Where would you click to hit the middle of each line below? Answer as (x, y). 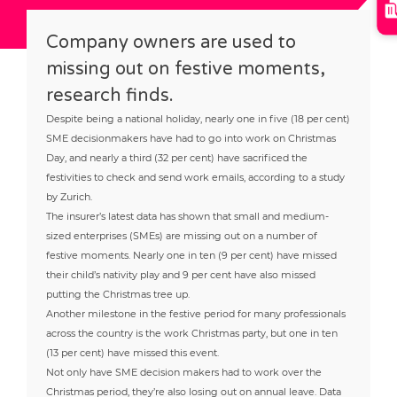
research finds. (110, 95)
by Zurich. (70, 196)
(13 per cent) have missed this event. (133, 352)
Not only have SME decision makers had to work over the (184, 372)
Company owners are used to (171, 42)
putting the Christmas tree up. (118, 294)
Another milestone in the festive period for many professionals (196, 313)
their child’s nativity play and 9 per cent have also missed (181, 274)
